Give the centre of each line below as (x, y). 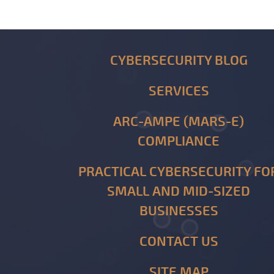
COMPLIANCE (179, 141)
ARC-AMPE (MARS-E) (179, 122)
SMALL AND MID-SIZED (179, 191)
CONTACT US (179, 242)
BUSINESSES (179, 211)
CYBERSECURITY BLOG (179, 61)
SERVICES (179, 91)
